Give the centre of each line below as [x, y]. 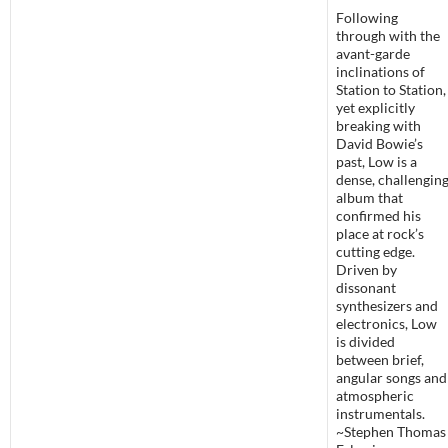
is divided [365, 342]
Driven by [366, 270]
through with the [388, 36]
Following [367, 18]
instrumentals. [380, 414]
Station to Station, [391, 90]
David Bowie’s [379, 144]
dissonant [366, 288]
